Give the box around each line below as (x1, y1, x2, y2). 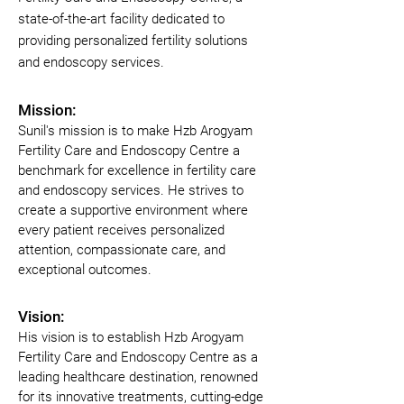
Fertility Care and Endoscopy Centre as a (18, 349, 258, 365)
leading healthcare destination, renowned (18, 369, 258, 385)
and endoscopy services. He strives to (18, 182, 243, 198)
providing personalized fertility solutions (18, 32, 248, 49)
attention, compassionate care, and (18, 242, 225, 258)
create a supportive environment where (18, 202, 248, 218)
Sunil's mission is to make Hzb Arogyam (18, 123, 252, 139)
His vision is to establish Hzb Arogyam (18, 329, 243, 345)
